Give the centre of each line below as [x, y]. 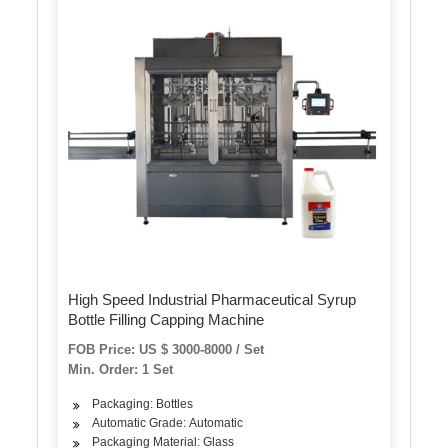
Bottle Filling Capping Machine [166, 319]
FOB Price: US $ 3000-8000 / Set [166, 349]
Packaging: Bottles [143, 403]
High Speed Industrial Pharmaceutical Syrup [212, 299]
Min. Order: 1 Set [121, 369]
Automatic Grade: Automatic [168, 422]
